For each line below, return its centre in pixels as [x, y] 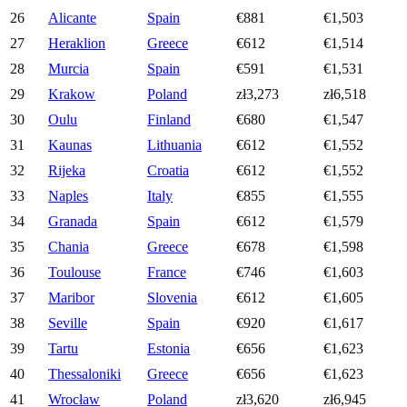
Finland [169, 120]
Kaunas [70, 145]
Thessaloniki [84, 374]
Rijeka [67, 171]
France [167, 273]
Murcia [69, 69]
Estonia [169, 349]
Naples [68, 196]
